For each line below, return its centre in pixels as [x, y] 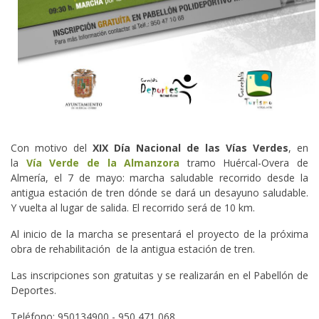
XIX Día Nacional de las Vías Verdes [190, 148]
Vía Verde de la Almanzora [103, 163]
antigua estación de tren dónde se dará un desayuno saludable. [159, 193]
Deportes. [35, 290]
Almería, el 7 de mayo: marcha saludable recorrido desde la [159, 178]
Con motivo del [52, 148]
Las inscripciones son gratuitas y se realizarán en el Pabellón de [159, 275]
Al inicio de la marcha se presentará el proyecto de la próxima [159, 234]
